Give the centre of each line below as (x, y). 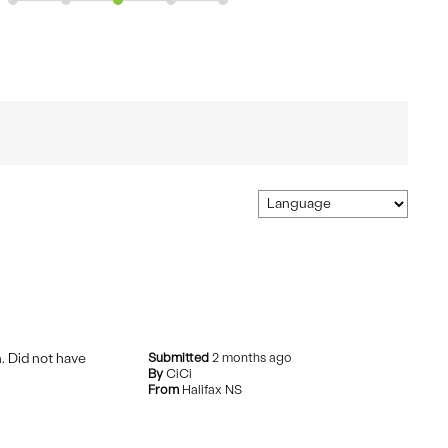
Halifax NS (212, 390)
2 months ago (252, 358)
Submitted (180, 358)
